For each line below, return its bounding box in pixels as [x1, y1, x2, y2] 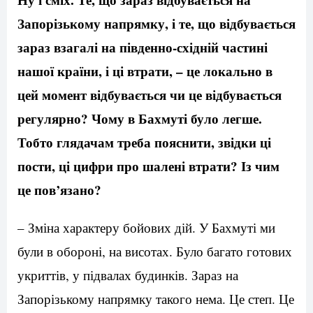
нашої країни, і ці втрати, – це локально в [17, 61, 272, 81]
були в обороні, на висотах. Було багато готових [17, 242, 292, 261]
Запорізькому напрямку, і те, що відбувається [17, 14, 296, 34]
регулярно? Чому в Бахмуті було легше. [17, 109, 262, 129]
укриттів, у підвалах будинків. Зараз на [17, 266, 238, 284]
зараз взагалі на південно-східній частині [17, 38, 268, 57]
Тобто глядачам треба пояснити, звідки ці [17, 133, 271, 152]
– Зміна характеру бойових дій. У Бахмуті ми [17, 219, 275, 237]
